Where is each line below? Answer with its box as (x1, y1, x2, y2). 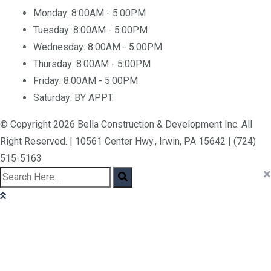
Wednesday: (33, 33, 88, 45)
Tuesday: (33, 16, 73, 28)
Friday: (33, 67, 64, 79)
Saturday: (33, 84, 74, 96)
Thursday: (33, 50, 76, 62)
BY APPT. (74, 84, 114, 96)
